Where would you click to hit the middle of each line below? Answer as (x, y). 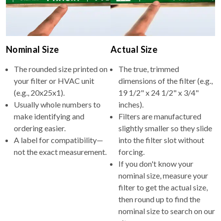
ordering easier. (40, 128)
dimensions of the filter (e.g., (166, 80)
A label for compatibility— (58, 140)
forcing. (131, 151)
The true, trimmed (149, 69)
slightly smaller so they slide (165, 128)
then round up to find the (159, 199)
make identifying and (49, 116)
